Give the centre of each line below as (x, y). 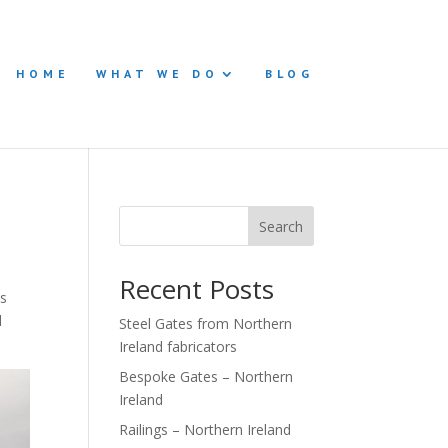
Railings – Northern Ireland (205, 429)
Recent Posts (197, 289)
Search (280, 226)
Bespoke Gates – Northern (206, 376)
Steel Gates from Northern (206, 323)
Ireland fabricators (178, 346)
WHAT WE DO (157, 73)
